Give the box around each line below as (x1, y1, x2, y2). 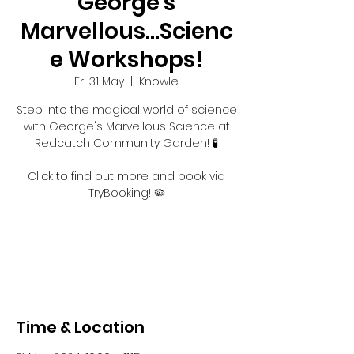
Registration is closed (59, 234, 194, 252)
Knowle (139, 73, 179, 89)
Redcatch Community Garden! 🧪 (35, 135, 218, 151)
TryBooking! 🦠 (88, 185, 165, 201)
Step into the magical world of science (16, 102, 237, 118)
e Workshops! (50, 44, 203, 75)
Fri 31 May (74, 73, 124, 89)
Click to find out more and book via (28, 168, 225, 184)
